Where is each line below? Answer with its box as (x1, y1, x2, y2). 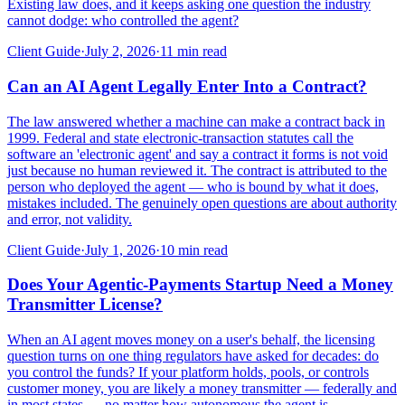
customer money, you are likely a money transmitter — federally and (7, 380, 397, 396)
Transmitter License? (7, 295, 163, 315)
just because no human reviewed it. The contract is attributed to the (7, 162, 387, 178)
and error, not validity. (7, 211, 132, 227)
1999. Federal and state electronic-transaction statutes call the (7, 129, 353, 146)
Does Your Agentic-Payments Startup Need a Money (7, 275, 393, 295)
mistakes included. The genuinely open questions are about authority (7, 194, 397, 211)
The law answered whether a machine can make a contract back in (7, 113, 385, 129)
